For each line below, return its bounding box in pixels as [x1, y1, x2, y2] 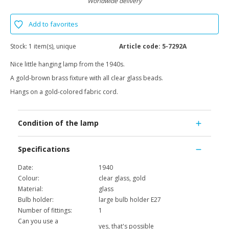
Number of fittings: [18, 206, 72, 215]
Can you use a [18, 217, 58, 226]
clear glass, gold [99, 174, 146, 183]
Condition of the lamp [18, 118, 99, 128]
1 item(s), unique [29, 42, 76, 51]
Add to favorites [29, 19, 78, 29]
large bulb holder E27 [99, 195, 161, 204]
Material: [18, 185, 43, 194]
